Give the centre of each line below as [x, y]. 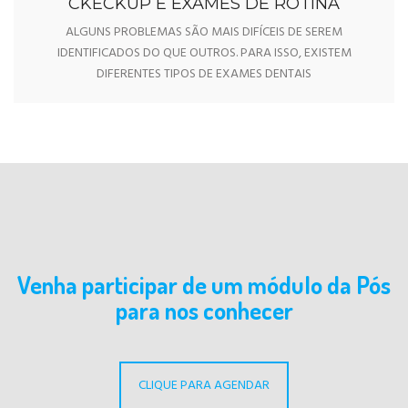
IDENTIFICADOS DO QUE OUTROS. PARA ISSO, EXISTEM [204, 53]
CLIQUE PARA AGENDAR [204, 385]
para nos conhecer [204, 310]
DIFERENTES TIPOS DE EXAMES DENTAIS [204, 74]
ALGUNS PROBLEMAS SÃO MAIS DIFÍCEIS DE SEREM [204, 32]
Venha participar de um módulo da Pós [204, 284]
